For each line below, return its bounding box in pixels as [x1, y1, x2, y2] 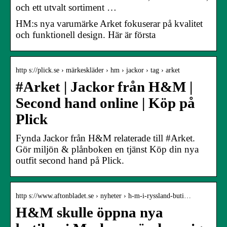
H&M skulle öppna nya [16, 204, 163, 220]
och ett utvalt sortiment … [16, 2, 117, 13]
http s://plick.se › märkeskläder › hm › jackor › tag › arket [16, 66, 180, 74]
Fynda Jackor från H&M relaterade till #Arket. [16, 132, 195, 143]
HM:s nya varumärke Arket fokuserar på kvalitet [16, 18, 203, 29]
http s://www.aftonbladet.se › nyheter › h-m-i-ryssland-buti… [16, 192, 191, 200]
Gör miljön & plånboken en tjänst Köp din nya [16, 143, 199, 155]
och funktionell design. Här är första [16, 29, 156, 40]
